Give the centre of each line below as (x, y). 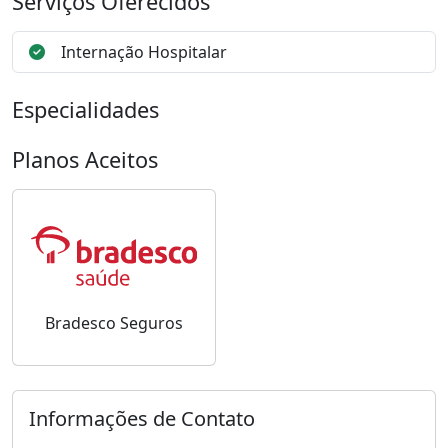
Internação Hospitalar (144, 52)
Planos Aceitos (85, 159)
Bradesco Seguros (114, 323)
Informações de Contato (142, 418)
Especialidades (85, 109)
